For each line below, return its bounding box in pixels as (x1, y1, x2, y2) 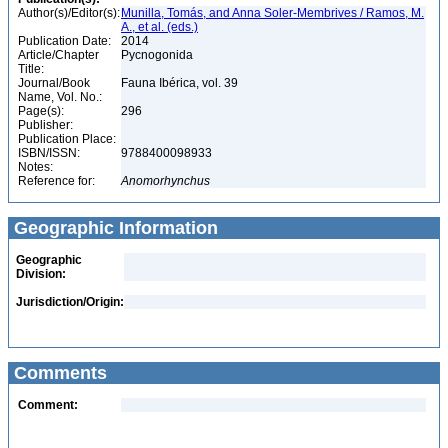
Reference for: (18, 174, 95, 188)
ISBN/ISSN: (18, 146, 80, 160)
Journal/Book (18, 76, 90, 90)
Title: (18, 62, 44, 76)
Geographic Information (9, 218, 218, 238)
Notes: (18, 160, 53, 174)
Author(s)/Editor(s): (18, 6, 120, 20)
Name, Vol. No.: (18, 90, 102, 104)
